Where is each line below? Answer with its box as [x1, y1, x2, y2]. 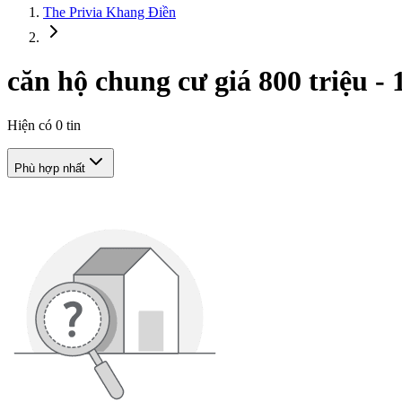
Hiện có [7, 117, 56, 133]
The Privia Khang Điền [43, 4, 176, 20]
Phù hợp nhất [14, 161, 85, 175]
